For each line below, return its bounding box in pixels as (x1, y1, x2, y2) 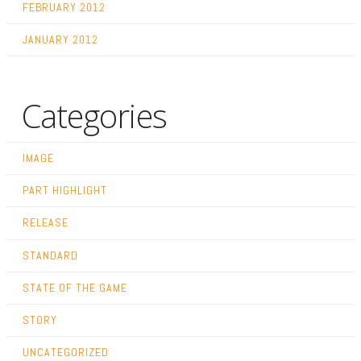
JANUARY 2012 (22, 31, 98, 47)
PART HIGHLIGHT (22, 183, 107, 198)
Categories (21, 93, 167, 138)
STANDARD (22, 247, 78, 263)
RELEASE (22, 215, 68, 230)
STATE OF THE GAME (22, 280, 127, 295)
